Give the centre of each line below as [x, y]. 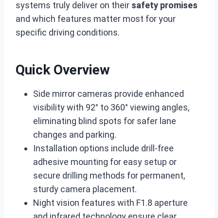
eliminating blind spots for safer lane [105, 121]
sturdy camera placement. [85, 189]
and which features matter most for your [96, 19]
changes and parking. [75, 135]
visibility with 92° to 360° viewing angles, [111, 107]
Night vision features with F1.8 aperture [110, 203]
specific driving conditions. [68, 32]
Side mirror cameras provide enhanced [109, 94]
